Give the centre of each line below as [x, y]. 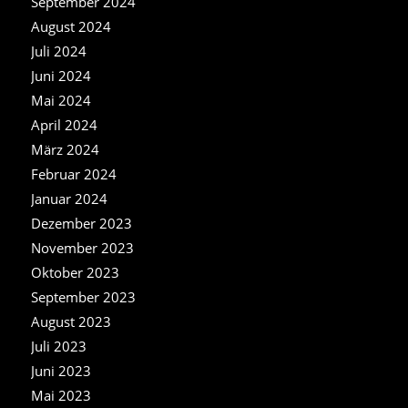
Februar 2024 [73, 173]
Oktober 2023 [75, 272]
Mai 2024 [61, 100]
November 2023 [82, 247]
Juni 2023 [61, 370]
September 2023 [83, 296]
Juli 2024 [58, 51]
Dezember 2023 [81, 223]
